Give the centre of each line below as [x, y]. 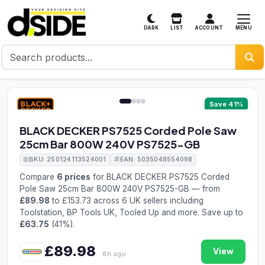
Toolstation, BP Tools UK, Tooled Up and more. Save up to [131, 212]
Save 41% [226, 104]
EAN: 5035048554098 [156, 159]
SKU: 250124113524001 [68, 159]
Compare [38, 177]
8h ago [114, 253]
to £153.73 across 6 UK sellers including [127, 201]
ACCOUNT [209, 28]
